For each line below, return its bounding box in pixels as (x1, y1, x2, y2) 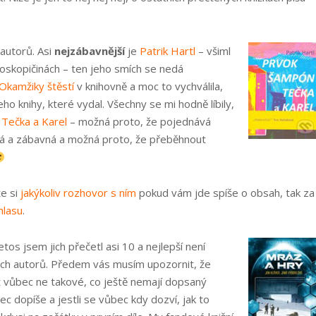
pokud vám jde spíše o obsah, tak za (136, 186, 315, 200)
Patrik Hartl (140, 44, 195, 58)
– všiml (195, 44, 231, 58)
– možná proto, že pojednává (67, 114, 211, 128)
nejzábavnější (54, 44, 125, 58)
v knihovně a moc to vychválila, (74, 79, 223, 93)
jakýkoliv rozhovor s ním (20, 186, 136, 200)
